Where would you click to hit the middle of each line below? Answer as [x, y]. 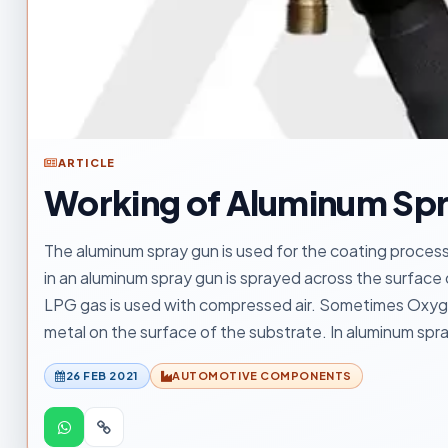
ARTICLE [86, 162]
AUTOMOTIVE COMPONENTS [262, 375]
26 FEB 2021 [102, 375]
